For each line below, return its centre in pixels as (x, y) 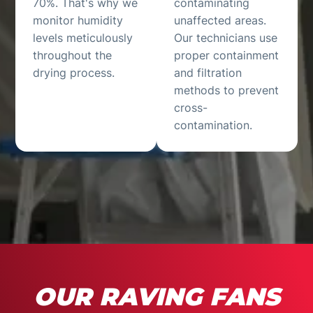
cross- (191, 107)
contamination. (213, 125)
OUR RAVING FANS (156, 296)
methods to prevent (226, 90)
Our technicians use (226, 37)
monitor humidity (78, 20)
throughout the (73, 55)
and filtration (208, 72)
